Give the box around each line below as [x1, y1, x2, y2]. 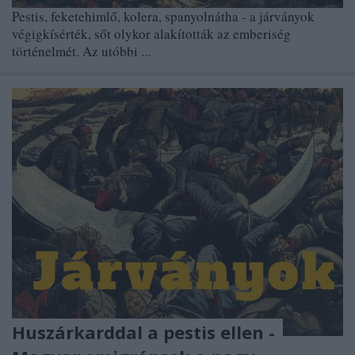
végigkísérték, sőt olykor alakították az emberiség [12, 24, 291, 43]
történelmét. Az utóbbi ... [12, 41, 151, 60]
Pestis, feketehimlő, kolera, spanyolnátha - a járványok [12, 6, 315, 25]
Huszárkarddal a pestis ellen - [12, 320, 275, 345]
